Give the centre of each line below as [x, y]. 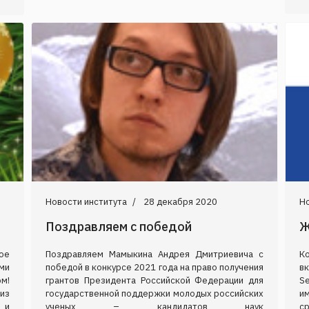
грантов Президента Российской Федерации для [154, 280]
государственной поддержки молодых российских [154, 293]
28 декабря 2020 [180, 201]
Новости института [86, 201]
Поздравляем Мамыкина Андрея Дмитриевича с [154, 254]
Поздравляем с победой [119, 226]
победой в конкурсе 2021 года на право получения [154, 267]
